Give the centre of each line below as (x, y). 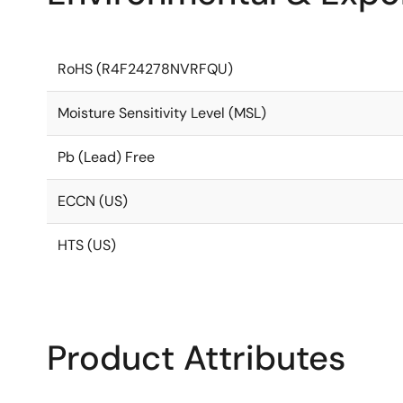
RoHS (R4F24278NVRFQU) (145, 69)
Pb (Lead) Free (106, 157)
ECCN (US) (93, 201)
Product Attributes (196, 358)
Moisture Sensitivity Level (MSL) (162, 113)
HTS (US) (87, 245)
